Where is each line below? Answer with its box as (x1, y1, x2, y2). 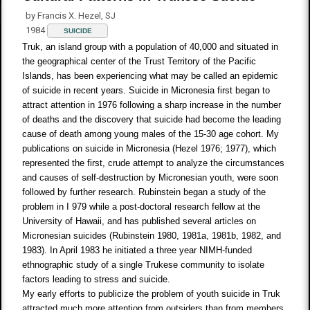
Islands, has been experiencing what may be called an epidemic (22, 71, 279, 82)
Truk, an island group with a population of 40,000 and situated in (22, 42, 279, 53)
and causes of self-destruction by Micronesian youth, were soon (22, 172, 279, 183)
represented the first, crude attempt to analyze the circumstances (22, 158, 285, 169)
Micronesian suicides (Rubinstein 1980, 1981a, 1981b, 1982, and (22, 230, 282, 241)
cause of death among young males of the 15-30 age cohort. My (22, 129, 280, 140)
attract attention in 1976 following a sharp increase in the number (22, 100, 282, 111)
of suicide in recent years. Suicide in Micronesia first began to (22, 85, 271, 96)
